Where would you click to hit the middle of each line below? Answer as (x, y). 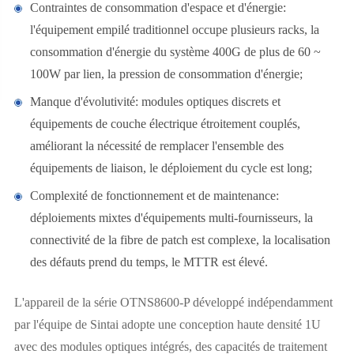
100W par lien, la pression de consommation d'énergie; (166, 74)
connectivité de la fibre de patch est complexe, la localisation (180, 240)
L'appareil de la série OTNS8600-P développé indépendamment (173, 302)
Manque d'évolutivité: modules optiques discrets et (155, 102)
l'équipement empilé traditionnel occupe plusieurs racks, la (174, 30)
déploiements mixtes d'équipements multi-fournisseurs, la (171, 218)
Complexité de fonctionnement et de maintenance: (154, 196)
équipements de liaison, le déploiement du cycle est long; (171, 168)
